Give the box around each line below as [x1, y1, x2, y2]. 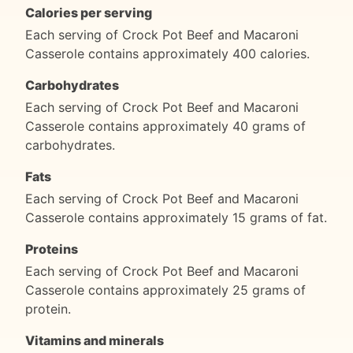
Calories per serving [25, 4, 152, 20]
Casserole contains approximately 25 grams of [25, 281, 306, 298]
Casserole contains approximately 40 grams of [25, 117, 306, 134]
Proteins [25, 240, 78, 257]
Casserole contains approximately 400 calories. [25, 45, 310, 61]
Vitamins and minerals [25, 332, 164, 348]
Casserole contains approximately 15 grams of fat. [25, 209, 327, 225]
